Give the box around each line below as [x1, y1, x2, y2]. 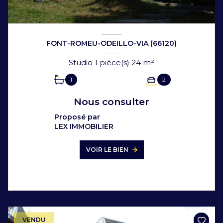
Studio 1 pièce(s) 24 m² [143, 57, 154, 67]
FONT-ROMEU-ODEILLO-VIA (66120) [46, 39, 177, 48]
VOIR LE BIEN [86, 145, 128, 153]
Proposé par [54, 112, 100, 121]
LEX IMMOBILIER [54, 121, 113, 131]
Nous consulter [74, 96, 149, 108]
